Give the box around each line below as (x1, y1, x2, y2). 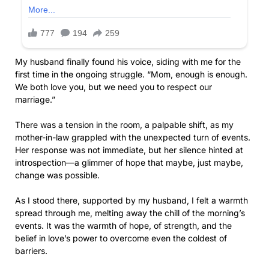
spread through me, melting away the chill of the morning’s (15, 208, 245, 219)
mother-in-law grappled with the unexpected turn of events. (15, 132, 250, 143)
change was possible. (15, 170, 100, 181)
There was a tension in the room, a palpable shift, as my (15, 119, 234, 130)
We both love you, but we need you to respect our (15, 82, 212, 92)
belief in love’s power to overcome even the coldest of (15, 233, 227, 244)
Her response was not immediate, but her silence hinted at (15, 145, 243, 156)
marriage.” (15, 94, 55, 105)
